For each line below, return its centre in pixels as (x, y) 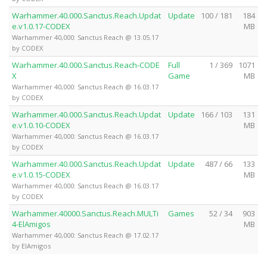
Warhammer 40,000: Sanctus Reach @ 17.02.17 (85, 235)
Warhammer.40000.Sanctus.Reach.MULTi (85, 213)
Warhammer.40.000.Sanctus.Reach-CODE (86, 65)
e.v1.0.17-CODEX (41, 26)
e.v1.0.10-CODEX (41, 125)
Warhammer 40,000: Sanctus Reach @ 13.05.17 (85, 37)
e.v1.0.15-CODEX (41, 174)
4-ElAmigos (31, 224)
